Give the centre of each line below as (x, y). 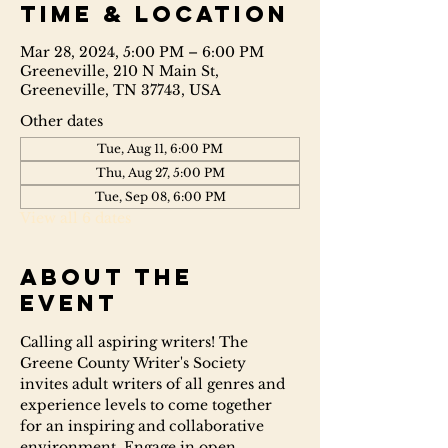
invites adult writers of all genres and (154, 384)
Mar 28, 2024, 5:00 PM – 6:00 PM (142, 52)
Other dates (61, 121)
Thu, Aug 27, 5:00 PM (160, 172)
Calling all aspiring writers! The (136, 342)
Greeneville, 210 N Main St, (119, 71)
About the (106, 277)
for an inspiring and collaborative (144, 426)
